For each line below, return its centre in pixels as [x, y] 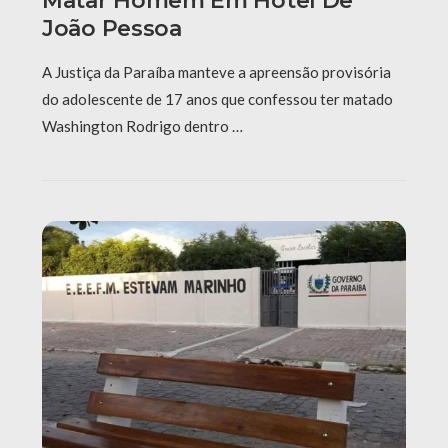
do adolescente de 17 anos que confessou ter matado [217, 99]
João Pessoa [112, 29]
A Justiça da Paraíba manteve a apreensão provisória [216, 72]
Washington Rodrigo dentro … [142, 126]
